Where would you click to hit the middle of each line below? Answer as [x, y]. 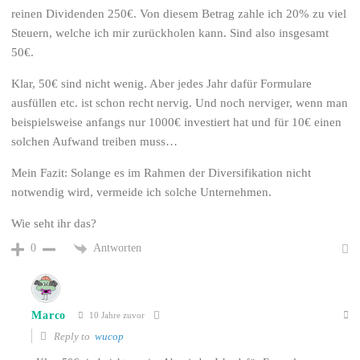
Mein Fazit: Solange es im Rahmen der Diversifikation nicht [162, 173]
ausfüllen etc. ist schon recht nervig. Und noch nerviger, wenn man [180, 103]
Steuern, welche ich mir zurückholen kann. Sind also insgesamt [170, 33]
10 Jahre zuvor [115, 315]
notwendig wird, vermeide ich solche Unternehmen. [142, 192]
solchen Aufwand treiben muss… [95, 142]
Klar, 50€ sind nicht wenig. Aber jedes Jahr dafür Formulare [162, 84]
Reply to [74, 336]
